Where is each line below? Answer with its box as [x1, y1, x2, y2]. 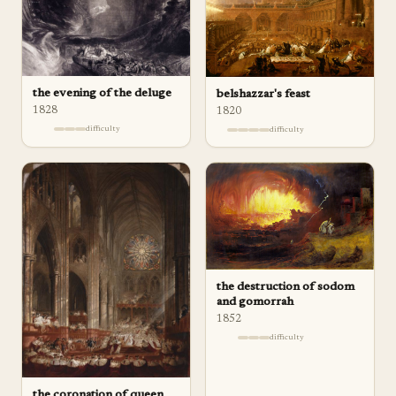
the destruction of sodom [217, 281, 354, 294]
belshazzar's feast [217, 88, 310, 101]
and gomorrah [217, 296, 293, 309]
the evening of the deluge [33, 87, 171, 100]
